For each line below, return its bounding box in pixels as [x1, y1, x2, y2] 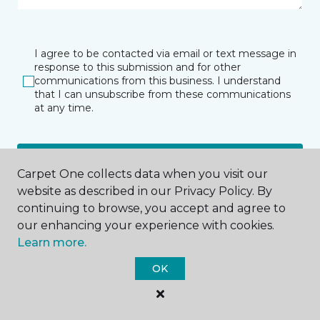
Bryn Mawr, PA [122, 276, 198, 289]
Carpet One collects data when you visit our [17, 167, 268, 181]
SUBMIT [139, 159, 181, 173]
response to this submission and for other [34, 61, 241, 74]
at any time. [34, 101, 94, 115]
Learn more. [17, 236, 86, 249]
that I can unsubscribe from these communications [34, 88, 291, 101]
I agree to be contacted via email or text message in [34, 47, 296, 61]
